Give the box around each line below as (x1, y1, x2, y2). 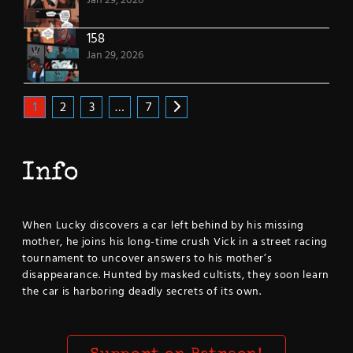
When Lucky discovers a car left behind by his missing (22, 217, 305, 236)
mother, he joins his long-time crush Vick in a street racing (22, 233, 329, 252)
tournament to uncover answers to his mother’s (22, 250, 273, 269)
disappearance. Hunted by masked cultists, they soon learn (22, 266, 329, 285)
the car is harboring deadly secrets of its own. (22, 283, 262, 302)
